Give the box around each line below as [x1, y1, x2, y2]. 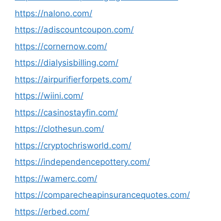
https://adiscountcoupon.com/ [15, 25, 134, 35]
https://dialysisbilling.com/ [15, 58, 118, 68]
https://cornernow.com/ [15, 41, 107, 51]
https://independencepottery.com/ [15, 157, 150, 167]
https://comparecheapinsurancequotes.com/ [15, 190, 190, 200]
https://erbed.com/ [15, 206, 89, 217]
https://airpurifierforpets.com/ [15, 74, 132, 84]
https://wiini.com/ [15, 91, 83, 101]
